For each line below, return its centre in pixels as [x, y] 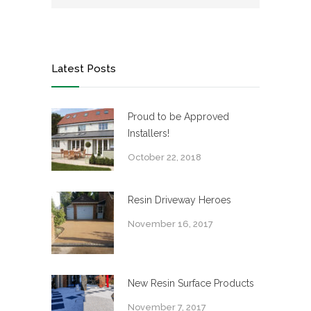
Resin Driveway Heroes [179, 200]
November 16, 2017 [170, 224]
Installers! [149, 133]
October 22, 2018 [165, 157]
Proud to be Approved [178, 117]
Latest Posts [84, 69]
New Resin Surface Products [191, 283]
